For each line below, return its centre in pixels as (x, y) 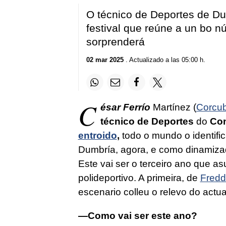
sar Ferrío (128, 107)
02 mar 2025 (105, 60)
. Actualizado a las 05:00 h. (164, 60)
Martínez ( (173, 107)
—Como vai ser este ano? (137, 216)
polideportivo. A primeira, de (139, 178)
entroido (97, 136)
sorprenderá (115, 41)
